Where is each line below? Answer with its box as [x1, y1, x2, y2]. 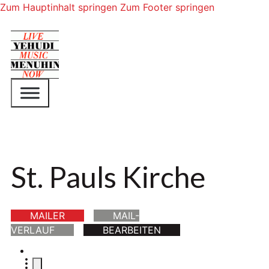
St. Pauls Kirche [11, 160, 206, 195]
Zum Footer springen [120, 1, 214, 13]
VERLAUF [11, 224, 55, 237]
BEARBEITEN [103, 224, 162, 237]
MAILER [30, 210, 65, 222]
